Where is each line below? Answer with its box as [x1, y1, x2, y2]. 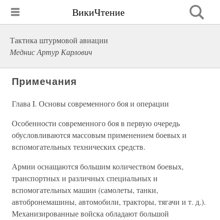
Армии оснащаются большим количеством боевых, [12, 161, 184, 171]
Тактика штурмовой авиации [10, 35, 108, 45]
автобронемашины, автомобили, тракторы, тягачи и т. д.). [12, 196, 206, 207]
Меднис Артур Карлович [10, 47, 92, 57]
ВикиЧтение [72, 5, 125, 19]
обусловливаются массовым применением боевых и [12, 130, 187, 140]
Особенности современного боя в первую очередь [12, 118, 180, 128]
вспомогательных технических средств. [12, 141, 145, 152]
